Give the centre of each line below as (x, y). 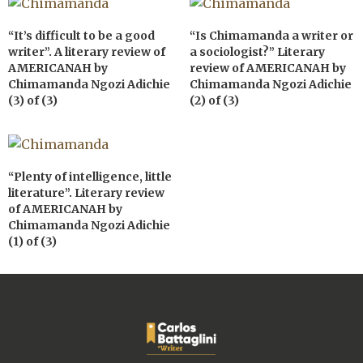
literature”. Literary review (86, 192)
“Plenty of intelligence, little (90, 176)
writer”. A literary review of (87, 52)
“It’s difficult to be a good (81, 36)
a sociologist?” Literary (257, 52)
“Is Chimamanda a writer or (271, 36)
